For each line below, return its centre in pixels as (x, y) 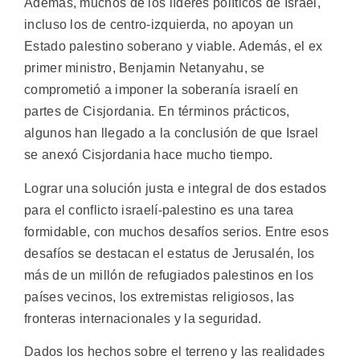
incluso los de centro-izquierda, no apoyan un (159, 25)
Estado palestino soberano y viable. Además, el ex (174, 47)
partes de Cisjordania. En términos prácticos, (157, 112)
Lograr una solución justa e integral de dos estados (176, 188)
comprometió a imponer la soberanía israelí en (162, 90)
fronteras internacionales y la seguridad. (143, 318)
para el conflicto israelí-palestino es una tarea (159, 210)
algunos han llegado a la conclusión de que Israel (172, 133)
